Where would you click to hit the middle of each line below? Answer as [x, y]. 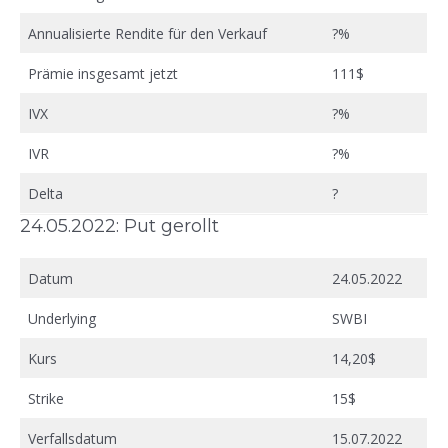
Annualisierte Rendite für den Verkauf [147, 33]
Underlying [62, 318]
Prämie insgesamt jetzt [103, 73]
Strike [46, 398]
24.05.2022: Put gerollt [119, 225]
